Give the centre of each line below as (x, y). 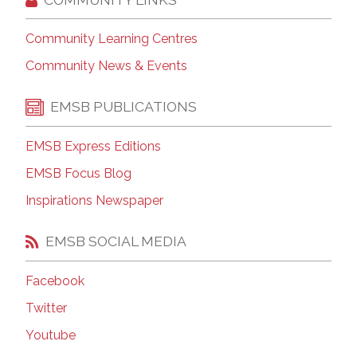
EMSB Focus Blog (78, 173)
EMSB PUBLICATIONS (124, 107)
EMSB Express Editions (93, 146)
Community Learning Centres (112, 38)
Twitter (46, 308)
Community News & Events (106, 65)
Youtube (51, 335)
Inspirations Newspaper (94, 200)
